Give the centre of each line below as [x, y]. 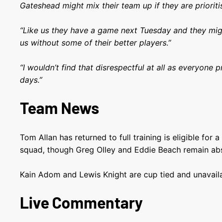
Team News [60, 108]
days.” [31, 80]
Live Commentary [82, 202]
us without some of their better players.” [96, 43]
